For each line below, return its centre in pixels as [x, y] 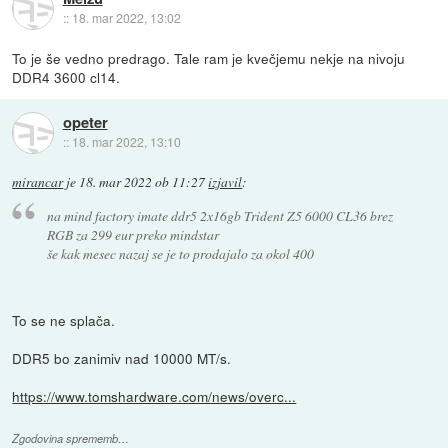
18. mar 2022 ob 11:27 [142, 181]
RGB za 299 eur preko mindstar [132, 234]
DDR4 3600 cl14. [66, 76]
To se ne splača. [64, 320]
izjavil [225, 181]
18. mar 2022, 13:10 [126, 142]
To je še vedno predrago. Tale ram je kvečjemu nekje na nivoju [209, 57]
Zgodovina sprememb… [71, 438]
